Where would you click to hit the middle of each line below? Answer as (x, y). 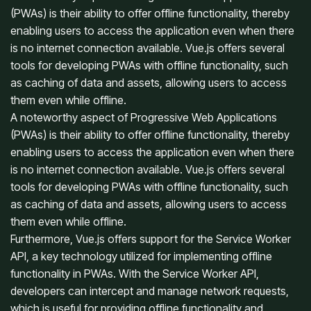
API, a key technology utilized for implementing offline (141, 256)
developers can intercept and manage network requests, (150, 291)
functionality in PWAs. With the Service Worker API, (135, 273)
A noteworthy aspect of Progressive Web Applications (144, 117)
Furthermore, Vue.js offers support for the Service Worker (151, 238)
